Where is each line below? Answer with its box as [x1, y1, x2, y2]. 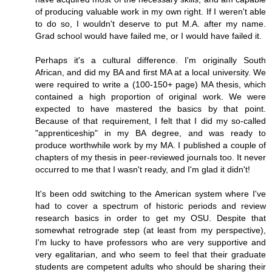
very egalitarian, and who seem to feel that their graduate [35, 249, 266, 259]
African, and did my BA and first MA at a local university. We [35, 67, 266, 77]
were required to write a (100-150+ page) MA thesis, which [35, 79, 266, 89]
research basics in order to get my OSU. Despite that [35, 212, 266, 223]
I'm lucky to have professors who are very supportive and [35, 237, 266, 247]
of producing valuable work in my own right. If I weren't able [35, 6, 266, 16]
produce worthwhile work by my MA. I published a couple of [35, 140, 266, 150]
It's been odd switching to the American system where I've [35, 188, 266, 199]
